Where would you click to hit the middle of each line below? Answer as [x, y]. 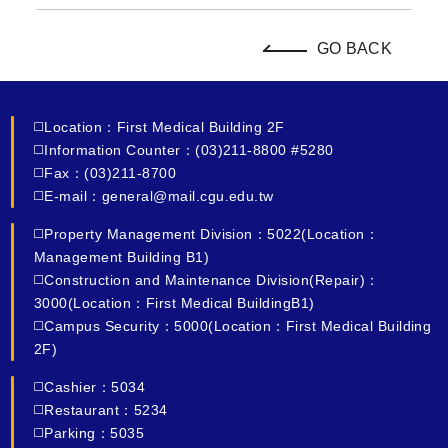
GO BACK [354, 49]
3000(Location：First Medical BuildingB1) [174, 303]
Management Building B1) [122, 257]
